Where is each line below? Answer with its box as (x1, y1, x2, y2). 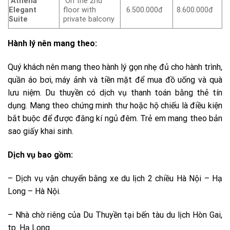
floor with (63, 6, 97, 15)
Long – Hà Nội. (8, 186, 61, 196)
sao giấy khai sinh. (8, 126, 73, 137)
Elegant (9, 6, 36, 15)
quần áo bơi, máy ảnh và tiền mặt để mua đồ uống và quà (8, 75, 222, 85)
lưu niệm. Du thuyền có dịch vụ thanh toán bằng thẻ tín (8, 88, 222, 98)
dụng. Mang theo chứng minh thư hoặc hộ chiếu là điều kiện (8, 101, 222, 111)
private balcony (63, 15, 115, 24)
